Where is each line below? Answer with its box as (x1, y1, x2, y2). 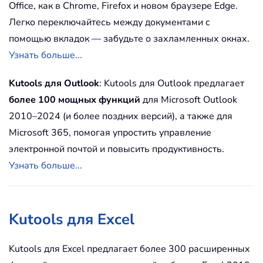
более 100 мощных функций (9, 93, 140, 106)
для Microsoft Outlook (140, 93, 237, 106)
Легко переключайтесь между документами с (9, 15, 210, 29)
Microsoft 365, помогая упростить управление (9, 126, 211, 139)
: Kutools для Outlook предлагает (99, 76, 244, 90)
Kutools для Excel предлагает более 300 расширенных (9, 242, 250, 255)
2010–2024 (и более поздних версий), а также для (9, 109, 232, 123)
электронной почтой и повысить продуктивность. (9, 142, 224, 156)
